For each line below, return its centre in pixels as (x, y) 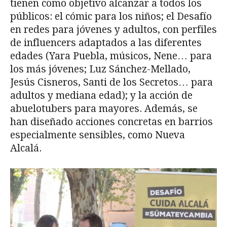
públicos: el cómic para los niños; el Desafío (111, 17)
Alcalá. (26, 148)
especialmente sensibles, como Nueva (98, 135)
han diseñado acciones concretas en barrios (111, 122)
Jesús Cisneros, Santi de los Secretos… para (111, 83)
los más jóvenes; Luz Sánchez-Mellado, (100, 69)
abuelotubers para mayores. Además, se (104, 109)
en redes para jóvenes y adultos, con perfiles (113, 30)
